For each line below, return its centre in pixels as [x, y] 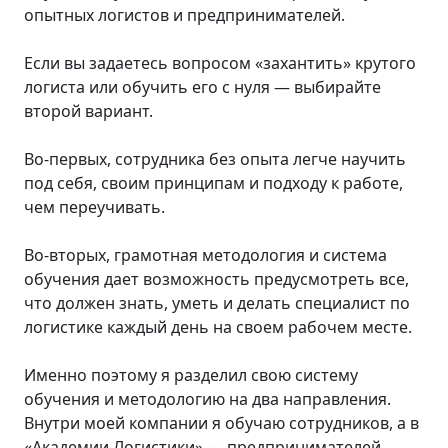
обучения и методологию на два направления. [207, 398]
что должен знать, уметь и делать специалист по [217, 302]
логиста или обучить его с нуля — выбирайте [202, 86]
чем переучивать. [94, 206]
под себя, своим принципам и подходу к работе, [213, 182]
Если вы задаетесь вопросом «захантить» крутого [220, 62]
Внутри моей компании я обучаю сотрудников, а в [221, 422]
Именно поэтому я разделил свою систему [191, 374]
